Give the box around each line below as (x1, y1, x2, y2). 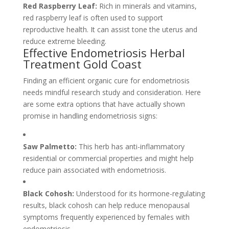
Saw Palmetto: (22, 142, 79, 151)
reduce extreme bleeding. (22, 36, 106, 46)
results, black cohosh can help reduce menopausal (22, 200, 190, 210)
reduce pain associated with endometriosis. (22, 165, 166, 175)
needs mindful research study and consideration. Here (22, 87, 201, 97)
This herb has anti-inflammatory (78, 142, 185, 151)
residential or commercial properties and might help (22, 153, 194, 163)
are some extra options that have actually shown (22, 99, 185, 109)
